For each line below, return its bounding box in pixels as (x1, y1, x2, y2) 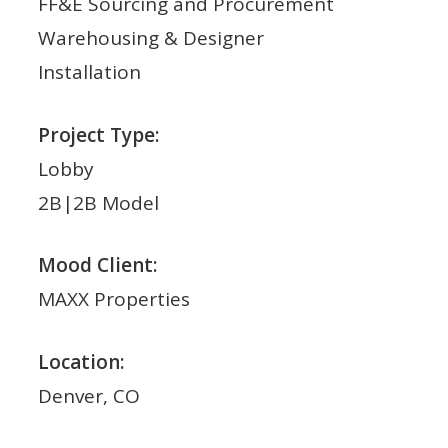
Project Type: (37, 121, 159, 148)
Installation (37, 59, 141, 85)
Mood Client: (37, 252, 157, 278)
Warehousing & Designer (37, 25, 264, 51)
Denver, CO (37, 382, 140, 409)
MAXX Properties (37, 286, 190, 312)
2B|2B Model (37, 189, 159, 216)
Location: (37, 348, 124, 375)
